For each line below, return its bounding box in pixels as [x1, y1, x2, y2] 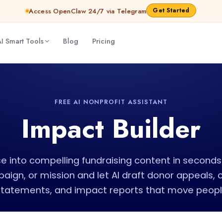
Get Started [153, 6, 190, 15]
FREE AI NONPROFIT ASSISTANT [54, 98, 168, 107]
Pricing [92, 35, 115, 46]
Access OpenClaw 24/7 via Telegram [29, 6, 147, 16]
